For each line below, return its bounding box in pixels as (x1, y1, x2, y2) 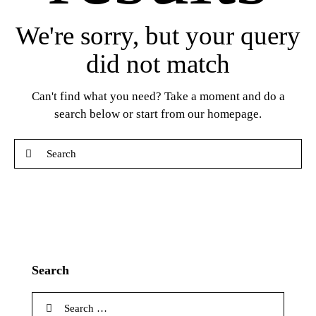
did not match (86, 49, 230, 78)
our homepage (188, 107, 259, 121)
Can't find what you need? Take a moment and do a (31, 89, 285, 103)
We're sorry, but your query (16, 20, 300, 50)
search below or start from (54, 107, 188, 121)
